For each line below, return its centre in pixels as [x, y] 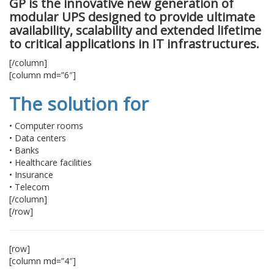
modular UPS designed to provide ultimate [132, 17]
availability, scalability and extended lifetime [135, 30]
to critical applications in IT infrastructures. [134, 44]
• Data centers [38, 138]
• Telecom [29, 187]
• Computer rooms [46, 126]
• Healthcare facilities [50, 162]
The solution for [79, 104]
